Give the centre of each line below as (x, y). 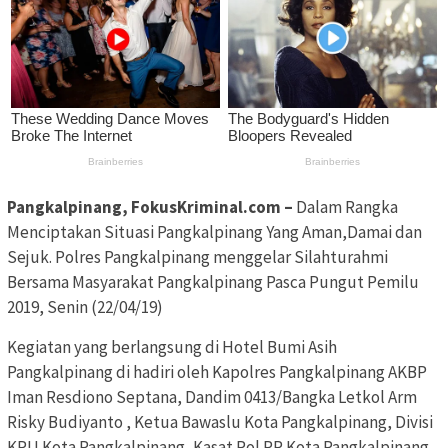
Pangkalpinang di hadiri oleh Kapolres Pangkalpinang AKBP (217, 371)
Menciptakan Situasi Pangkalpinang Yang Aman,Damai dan (214, 231)
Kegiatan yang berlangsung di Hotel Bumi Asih (172, 346)
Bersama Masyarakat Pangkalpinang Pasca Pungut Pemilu (213, 281)
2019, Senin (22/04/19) (85, 306)
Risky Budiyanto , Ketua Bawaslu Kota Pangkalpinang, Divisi (220, 421)
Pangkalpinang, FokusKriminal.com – (150, 206)
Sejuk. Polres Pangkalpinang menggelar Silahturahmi (197, 256)
